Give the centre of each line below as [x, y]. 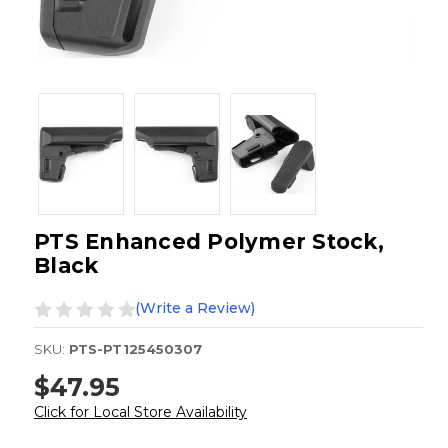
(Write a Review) [195, 308]
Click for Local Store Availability [140, 411]
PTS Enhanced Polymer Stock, [209, 242]
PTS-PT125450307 [135, 349]
